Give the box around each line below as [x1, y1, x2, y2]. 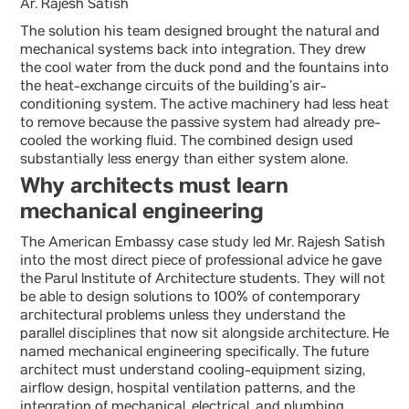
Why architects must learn [20, 173, 288, 200]
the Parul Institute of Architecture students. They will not [20, 271, 385, 289]
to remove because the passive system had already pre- [20, 115, 381, 133]
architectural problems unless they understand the [20, 308, 345, 326]
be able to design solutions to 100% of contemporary [20, 289, 361, 308]
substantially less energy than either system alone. [20, 152, 348, 170]
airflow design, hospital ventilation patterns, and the [20, 381, 355, 399]
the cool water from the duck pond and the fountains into [20, 60, 389, 79]
